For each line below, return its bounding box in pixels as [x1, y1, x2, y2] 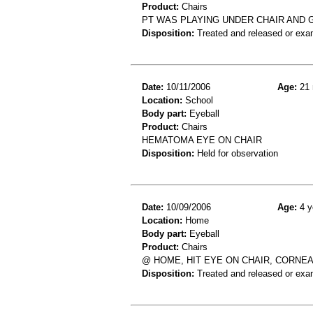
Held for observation [194, 147, 278, 159]
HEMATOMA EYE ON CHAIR [142, 134, 262, 145]
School [182, 94, 213, 105]
